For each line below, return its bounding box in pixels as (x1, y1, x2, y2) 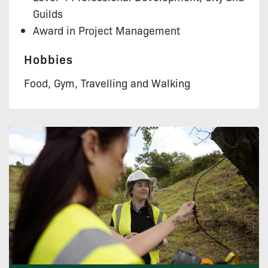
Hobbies (24, 51, 73, 68)
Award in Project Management (33, 23, 180, 38)
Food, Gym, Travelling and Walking (24, 75, 190, 90)
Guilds (33, 6, 63, 21)
